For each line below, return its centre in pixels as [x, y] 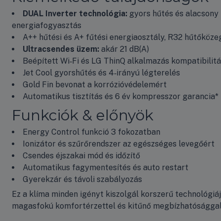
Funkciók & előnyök [83, 115]
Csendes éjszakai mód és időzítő [81, 155]
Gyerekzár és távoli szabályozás [82, 179]
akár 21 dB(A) [124, 49]
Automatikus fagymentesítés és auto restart [106, 167]
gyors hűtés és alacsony [173, 13]
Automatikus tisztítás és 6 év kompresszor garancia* [121, 96]
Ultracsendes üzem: [61, 49]
